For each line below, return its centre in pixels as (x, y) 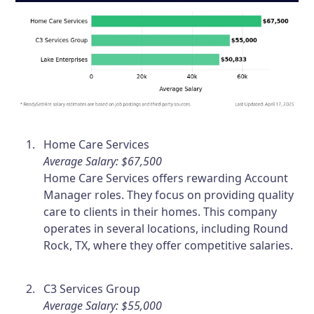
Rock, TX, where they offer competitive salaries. (169, 245)
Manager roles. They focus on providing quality (169, 194)
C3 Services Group (92, 288)
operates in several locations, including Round (166, 228)
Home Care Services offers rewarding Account (166, 178)
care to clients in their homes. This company (161, 211)
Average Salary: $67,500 (103, 161)
